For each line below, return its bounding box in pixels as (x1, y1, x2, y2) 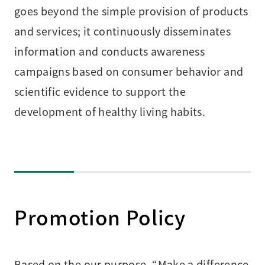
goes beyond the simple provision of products (14, 2, 248, 18)
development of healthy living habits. (14, 103, 206, 119)
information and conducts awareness (14, 43, 205, 59)
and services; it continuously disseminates (14, 22, 231, 38)
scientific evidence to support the (14, 83, 186, 99)
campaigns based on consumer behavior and (14, 63, 244, 79)
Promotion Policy (14, 202, 186, 231)
